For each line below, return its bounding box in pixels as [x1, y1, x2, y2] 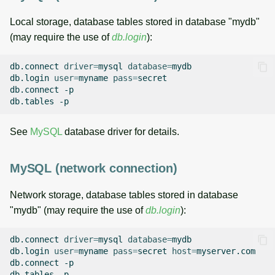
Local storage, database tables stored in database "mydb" [10, 16, 260, 27]
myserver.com [196, 246, 255, 257]
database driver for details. [62, 126, 179, 137]
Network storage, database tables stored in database [10, 189, 238, 200]
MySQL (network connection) [10, 161, 177, 175]
